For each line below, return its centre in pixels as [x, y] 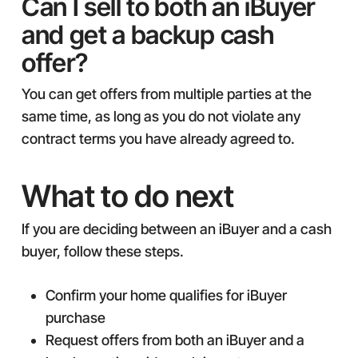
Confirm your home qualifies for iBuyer [166, 295]
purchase [75, 318]
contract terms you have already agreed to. [158, 139]
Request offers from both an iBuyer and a [175, 340]
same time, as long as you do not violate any [161, 116]
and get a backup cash [147, 35]
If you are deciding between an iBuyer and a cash [176, 229]
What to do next [127, 196]
